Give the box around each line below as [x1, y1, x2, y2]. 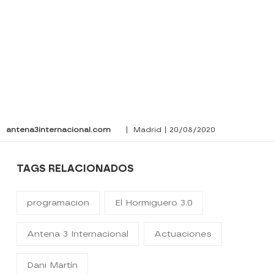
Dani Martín [27, 260, 78, 271]
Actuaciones [154, 229, 212, 240]
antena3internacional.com [6, 125, 111, 135]
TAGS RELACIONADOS [17, 163, 135, 175]
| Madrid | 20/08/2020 [123, 125, 215, 135]
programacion [27, 198, 90, 209]
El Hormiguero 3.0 [115, 198, 193, 209]
